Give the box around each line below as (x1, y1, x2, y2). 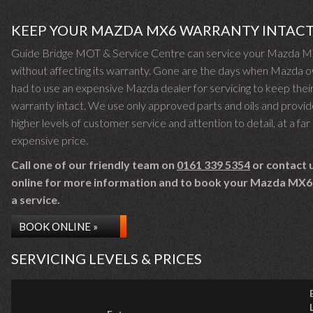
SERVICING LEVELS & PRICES (11, 250, 202, 267)
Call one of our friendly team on (11, 158, 177, 171)
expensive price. (11, 133, 88, 147)
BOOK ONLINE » (19, 220, 98, 233)
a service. (11, 193, 60, 206)
